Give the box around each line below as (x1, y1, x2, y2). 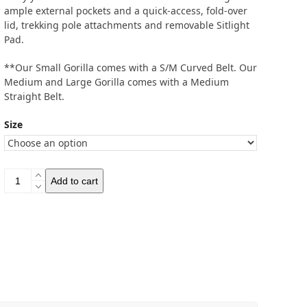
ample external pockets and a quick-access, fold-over (4, 4, 248, 17)
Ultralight (3, 226, 48, 239)
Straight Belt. (4, 90, 65, 103)
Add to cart (51, 175, 99, 186)
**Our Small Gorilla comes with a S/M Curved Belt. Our (4, 61, 258, 74)
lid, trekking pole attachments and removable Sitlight (4, 19, 250, 32)
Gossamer (3, 169, 50, 182)
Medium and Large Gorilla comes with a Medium (4, 75, 230, 88)
